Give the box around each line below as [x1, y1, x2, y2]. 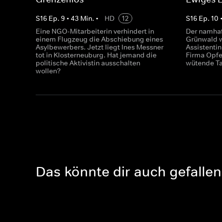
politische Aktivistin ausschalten [36, 58, 140, 67]
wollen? [36, 66, 61, 75]
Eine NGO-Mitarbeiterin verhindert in [36, 27, 154, 36]
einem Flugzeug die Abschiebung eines [36, 35, 163, 44]
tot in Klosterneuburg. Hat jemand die [36, 51, 157, 59]
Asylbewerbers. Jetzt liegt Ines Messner [36, 43, 164, 52]
